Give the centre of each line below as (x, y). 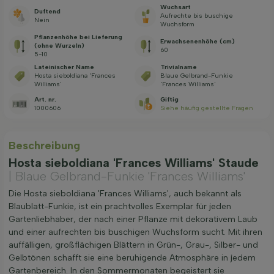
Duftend (47, 12)
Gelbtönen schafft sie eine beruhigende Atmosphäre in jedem (132, 258)
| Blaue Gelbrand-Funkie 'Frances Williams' (127, 176)
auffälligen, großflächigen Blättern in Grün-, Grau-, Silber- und (133, 245)
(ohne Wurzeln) (59, 46)
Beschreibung (44, 146)
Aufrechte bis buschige (197, 16)
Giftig (170, 99)
